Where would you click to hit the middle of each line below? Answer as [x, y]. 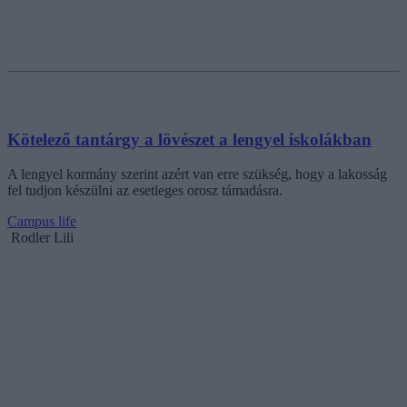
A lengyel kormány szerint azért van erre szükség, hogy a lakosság [197, 174]
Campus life [42, 222]
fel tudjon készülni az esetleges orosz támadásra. [145, 191]
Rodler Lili [42, 238]
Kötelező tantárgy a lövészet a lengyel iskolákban [189, 139]
